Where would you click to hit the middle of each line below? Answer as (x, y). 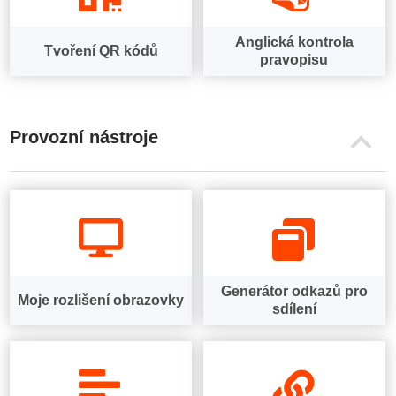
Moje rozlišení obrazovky (101, 300)
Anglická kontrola (294, 42)
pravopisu (294, 60)
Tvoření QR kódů (101, 51)
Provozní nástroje (84, 137)
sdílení (294, 309)
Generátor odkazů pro (294, 291)
